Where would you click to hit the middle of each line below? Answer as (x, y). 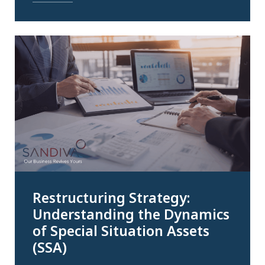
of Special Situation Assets (121, 230)
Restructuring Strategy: (111, 197)
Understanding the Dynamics (131, 214)
